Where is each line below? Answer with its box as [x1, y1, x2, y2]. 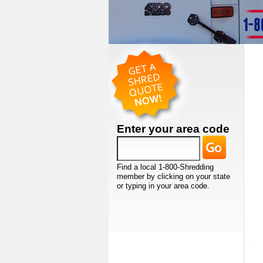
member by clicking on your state [116, 172, 230, 181]
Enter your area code [116, 123, 230, 135]
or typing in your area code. [116, 181, 210, 191]
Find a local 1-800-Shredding [116, 163, 214, 172]
